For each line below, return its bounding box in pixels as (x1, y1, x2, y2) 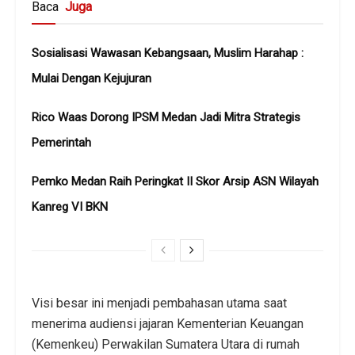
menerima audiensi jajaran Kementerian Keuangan (32, 315, 303, 331)
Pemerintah (32, 135, 91, 150)
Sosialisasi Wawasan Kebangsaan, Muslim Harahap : (32, 45, 303, 60)
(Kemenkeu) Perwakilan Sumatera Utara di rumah (32, 336, 300, 352)
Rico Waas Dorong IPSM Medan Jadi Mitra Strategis (32, 109, 300, 124)
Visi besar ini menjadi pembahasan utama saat (32, 295, 287, 311)
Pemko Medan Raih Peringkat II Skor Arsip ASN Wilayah (32, 174, 319, 189)
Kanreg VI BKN (32, 199, 108, 214)
